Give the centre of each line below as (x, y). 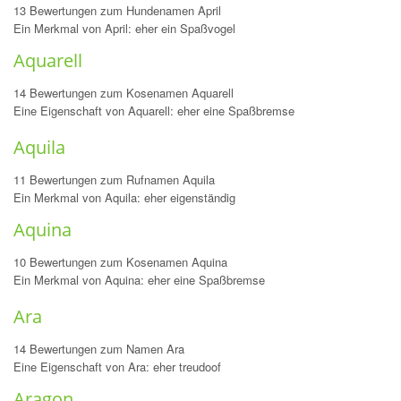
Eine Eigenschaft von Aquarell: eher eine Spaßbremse (154, 111)
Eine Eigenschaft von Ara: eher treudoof (117, 367)
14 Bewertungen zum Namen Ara (99, 349)
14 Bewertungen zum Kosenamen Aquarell (124, 93)
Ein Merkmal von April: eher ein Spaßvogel (124, 28)
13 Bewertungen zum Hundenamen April (117, 10)
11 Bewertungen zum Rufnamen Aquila (114, 179)
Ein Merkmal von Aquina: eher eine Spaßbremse (139, 280)
